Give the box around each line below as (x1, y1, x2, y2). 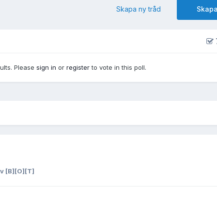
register (66, 63, 90, 72)
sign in (36, 63, 56, 72)
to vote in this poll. (90, 63, 146, 72)
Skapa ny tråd (116, 5, 161, 14)
